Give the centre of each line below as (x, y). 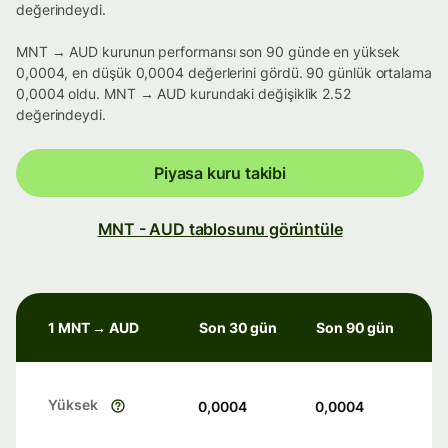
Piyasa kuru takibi (220, 173)
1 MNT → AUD (94, 328)
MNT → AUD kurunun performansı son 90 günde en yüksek (208, 52)
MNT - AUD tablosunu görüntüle (220, 229)
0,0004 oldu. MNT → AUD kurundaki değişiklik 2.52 (183, 94)
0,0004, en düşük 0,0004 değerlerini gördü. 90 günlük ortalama (224, 73)
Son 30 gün (238, 328)
